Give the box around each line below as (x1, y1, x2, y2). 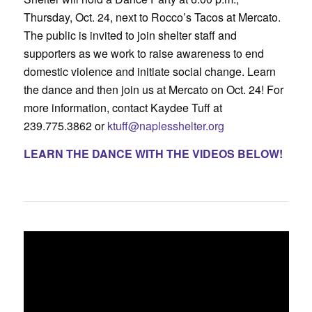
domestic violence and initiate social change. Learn (23, 63, 276, 79)
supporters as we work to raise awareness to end (23, 45, 264, 61)
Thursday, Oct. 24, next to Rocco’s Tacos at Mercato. (23, 9, 281, 25)
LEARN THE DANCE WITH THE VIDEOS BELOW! (23, 145, 286, 162)
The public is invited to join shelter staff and (23, 27, 237, 43)
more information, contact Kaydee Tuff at (23, 100, 222, 116)
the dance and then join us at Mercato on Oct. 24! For (23, 81, 283, 97)
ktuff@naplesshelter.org (107, 118, 224, 134)
